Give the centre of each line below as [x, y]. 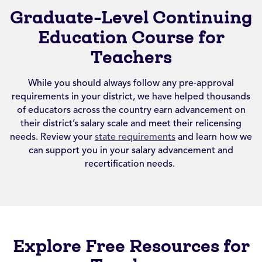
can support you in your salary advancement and [131, 150]
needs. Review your [52, 137]
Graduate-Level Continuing [131, 17]
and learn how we [214, 137]
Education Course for [131, 37]
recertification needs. [131, 163]
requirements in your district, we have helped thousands [131, 96]
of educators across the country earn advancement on [131, 110]
